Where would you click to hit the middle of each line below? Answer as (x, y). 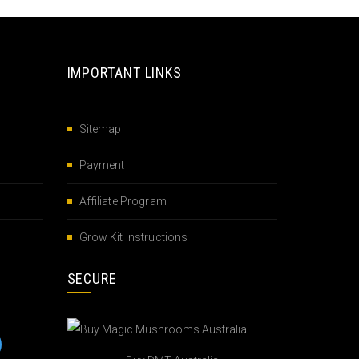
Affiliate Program (123, 201)
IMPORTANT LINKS (124, 72)
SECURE (92, 278)
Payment (102, 165)
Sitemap (100, 129)
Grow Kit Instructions (133, 237)
